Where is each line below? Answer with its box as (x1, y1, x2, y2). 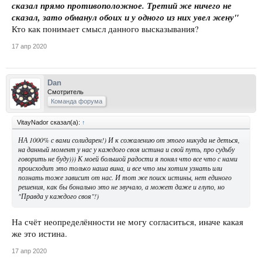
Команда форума (51, 97, 102, 105)
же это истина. (12, 227, 67, 239)
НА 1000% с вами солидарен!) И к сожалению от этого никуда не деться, (18, 135, 240, 144)
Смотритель (47, 88, 84, 95)
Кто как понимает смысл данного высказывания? (12, 23, 199, 35)
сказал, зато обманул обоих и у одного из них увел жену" (12, 11, 239, 23)
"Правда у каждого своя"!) (18, 191, 99, 201)
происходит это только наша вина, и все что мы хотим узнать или (18, 163, 222, 173)
